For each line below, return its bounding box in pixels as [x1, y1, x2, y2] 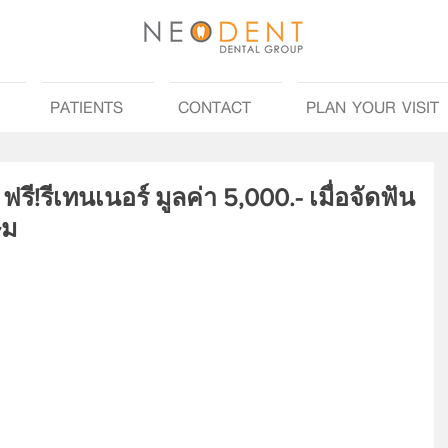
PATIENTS [50, 92, 123, 121]
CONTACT [178, 92, 251, 121]
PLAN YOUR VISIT [306, 92, 439, 121]
